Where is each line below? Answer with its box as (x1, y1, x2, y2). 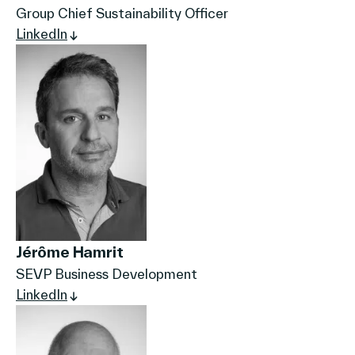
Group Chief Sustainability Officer (16, 6, 228, 21)
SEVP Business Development (16, 265, 197, 281)
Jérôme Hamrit (16, 242, 124, 261)
